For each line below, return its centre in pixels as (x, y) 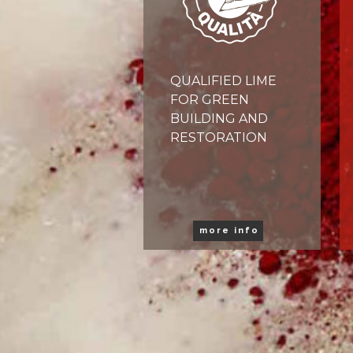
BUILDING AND (219, 119)
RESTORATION (219, 137)
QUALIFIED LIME (223, 81)
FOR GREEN (210, 100)
